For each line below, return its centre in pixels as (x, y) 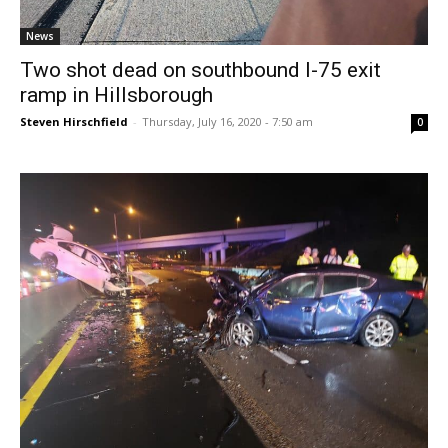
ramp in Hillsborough (116, 95)
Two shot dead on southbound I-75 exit (200, 70)
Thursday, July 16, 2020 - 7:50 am (227, 122)
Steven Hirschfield (74, 122)
